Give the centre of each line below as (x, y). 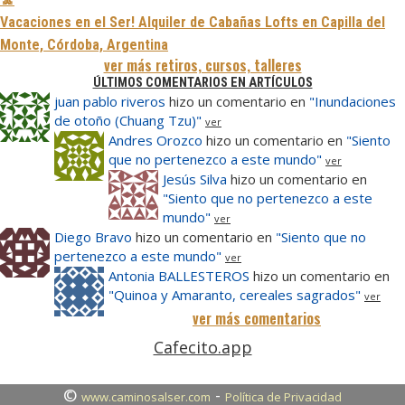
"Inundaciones (353, 102)
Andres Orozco (155, 141)
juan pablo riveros (110, 102)
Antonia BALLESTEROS (181, 276)
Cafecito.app (202, 348)
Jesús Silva (197, 179)
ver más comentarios (257, 319)
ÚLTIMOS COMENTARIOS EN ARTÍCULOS (202, 83)
